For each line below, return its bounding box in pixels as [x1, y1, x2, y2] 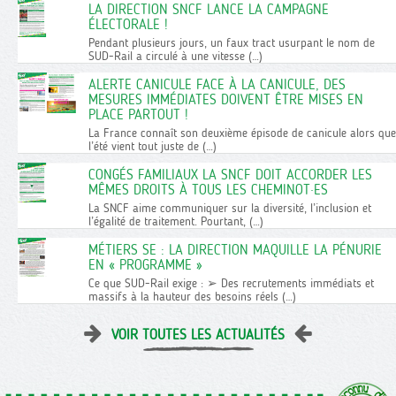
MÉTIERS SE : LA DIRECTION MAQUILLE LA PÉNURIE [88, 241, 382, 259]
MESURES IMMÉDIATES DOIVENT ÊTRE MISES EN [88, 91, 363, 109]
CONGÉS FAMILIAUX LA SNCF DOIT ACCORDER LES [88, 166, 372, 184]
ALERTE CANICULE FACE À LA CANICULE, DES [88, 76, 346, 94]
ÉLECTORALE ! [88, 16, 168, 34]
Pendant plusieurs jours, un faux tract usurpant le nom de [88, 34, 375, 51]
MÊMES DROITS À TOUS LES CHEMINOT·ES [88, 181, 328, 199]
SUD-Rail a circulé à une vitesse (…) [88, 48, 263, 65]
